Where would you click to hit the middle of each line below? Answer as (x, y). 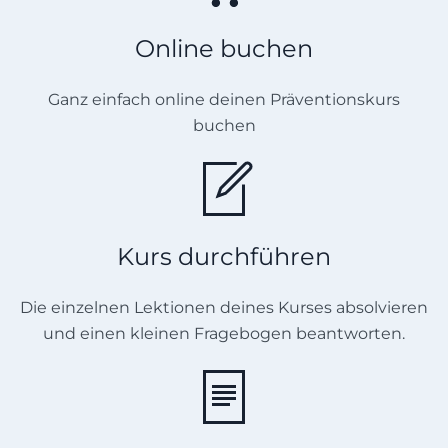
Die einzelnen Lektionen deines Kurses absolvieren (224, 307)
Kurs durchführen (224, 256)
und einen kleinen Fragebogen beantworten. (224, 333)
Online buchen (224, 48)
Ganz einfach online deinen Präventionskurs (224, 99)
